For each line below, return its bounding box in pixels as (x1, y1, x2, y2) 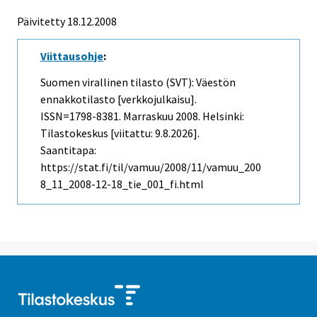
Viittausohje (40, 49, 103, 64)
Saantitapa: (40, 143, 96, 158)
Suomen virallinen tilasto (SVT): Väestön (40, 75, 236, 90)
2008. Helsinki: (173, 109, 244, 124)
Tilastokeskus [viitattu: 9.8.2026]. (40, 126, 200, 141)
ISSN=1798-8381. (40, 109, 123, 124)
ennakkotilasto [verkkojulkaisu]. (40, 92, 197, 107)
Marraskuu (123, 109, 173, 124)
